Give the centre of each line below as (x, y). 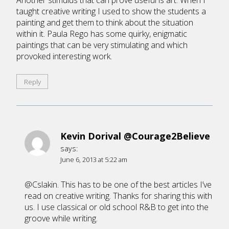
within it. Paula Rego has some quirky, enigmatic (102, 34)
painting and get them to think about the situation (105, 23)
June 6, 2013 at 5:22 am (94, 159)
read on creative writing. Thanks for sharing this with (118, 196)
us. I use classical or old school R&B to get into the (117, 207)
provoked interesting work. (64, 56)
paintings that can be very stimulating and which (102, 45)
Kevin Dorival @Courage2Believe (135, 136)
